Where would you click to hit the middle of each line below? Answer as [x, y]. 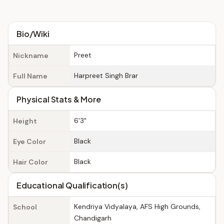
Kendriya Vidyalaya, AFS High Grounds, [137, 206]
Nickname [31, 55]
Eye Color [29, 141]
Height [25, 121]
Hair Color [30, 162]
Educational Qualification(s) [72, 185]
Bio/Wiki [33, 34]
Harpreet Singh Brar [106, 75]
